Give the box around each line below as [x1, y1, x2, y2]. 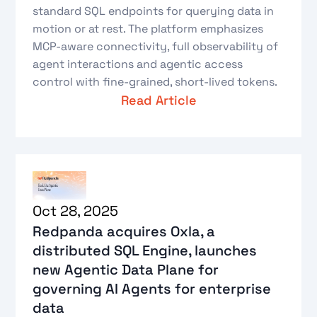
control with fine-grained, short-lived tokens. [33, 74, 278, 90]
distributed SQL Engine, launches [33, 241, 258, 260]
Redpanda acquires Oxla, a [33, 222, 216, 241]
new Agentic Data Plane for [33, 260, 219, 279]
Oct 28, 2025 [33, 202, 119, 221]
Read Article [120, 92, 197, 109]
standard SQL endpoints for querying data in [33, 4, 275, 19]
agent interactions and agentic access [33, 57, 243, 72]
